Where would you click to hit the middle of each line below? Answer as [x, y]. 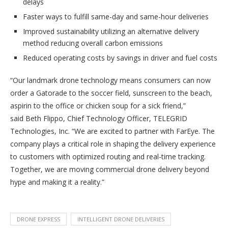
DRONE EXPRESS [38, 219]
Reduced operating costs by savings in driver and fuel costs [120, 58]
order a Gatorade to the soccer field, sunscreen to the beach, [111, 93]
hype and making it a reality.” [57, 182]
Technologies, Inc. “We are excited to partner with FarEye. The [112, 131]
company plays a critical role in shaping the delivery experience [113, 144]
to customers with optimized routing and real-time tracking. [108, 157]
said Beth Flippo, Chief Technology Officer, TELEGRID [99, 119]
